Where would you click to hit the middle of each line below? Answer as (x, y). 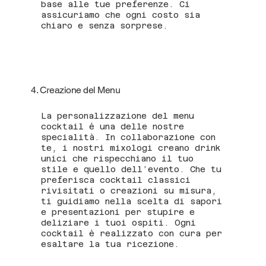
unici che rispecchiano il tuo (118, 158)
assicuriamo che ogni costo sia (121, 15)
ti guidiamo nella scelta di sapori (132, 201)
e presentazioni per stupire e (118, 212)
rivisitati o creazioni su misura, (129, 190)
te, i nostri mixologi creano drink (131, 148)
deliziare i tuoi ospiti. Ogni (119, 222)
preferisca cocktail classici (116, 180)
